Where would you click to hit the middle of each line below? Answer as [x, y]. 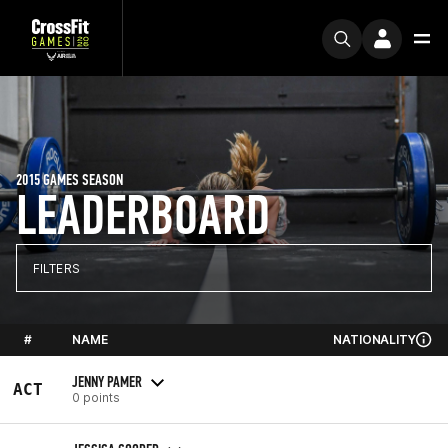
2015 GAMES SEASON [69, 179]
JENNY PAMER [107, 381]
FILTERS [56, 268]
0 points [96, 397]
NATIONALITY [374, 339]
